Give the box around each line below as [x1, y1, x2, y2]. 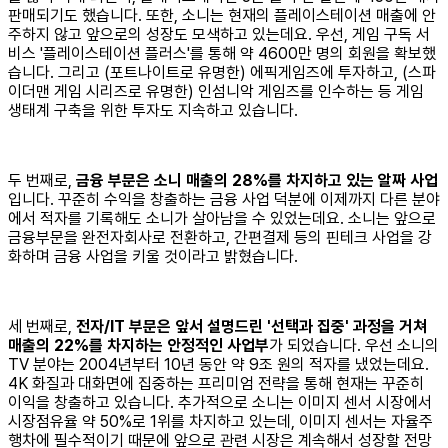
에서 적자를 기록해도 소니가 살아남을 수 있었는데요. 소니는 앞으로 [8, 209, 436, 228]
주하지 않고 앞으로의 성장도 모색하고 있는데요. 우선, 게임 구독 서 [8, 25, 430, 44]
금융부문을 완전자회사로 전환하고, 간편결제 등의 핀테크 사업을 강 [8, 228, 432, 247]
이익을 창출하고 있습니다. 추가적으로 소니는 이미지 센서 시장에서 [8, 393, 432, 412]
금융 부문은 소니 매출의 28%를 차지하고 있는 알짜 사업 [76, 171, 438, 190]
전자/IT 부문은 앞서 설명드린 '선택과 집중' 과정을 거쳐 [76, 317, 427, 336]
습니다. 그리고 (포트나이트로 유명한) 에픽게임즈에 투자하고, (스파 [8, 63, 436, 82]
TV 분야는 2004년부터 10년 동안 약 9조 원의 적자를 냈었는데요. [8, 355, 429, 374]
